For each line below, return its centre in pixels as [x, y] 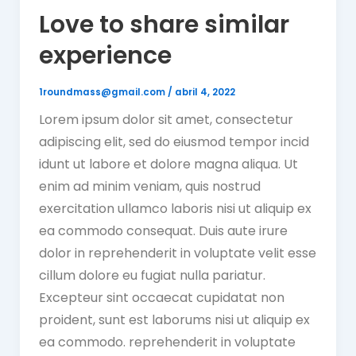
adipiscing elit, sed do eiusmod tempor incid [174, 142]
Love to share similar [164, 25]
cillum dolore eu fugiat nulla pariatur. [152, 276]
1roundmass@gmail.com [103, 93]
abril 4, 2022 [205, 93]
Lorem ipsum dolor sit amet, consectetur [166, 120]
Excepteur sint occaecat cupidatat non [161, 298]
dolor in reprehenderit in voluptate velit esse [177, 253]
